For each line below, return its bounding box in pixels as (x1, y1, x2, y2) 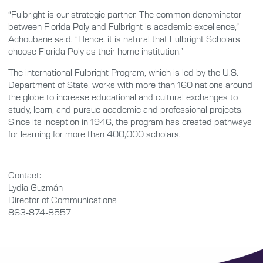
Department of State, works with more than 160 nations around (8, 79, 252, 90)
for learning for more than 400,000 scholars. (8, 128, 181, 139)
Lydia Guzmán (8, 182, 63, 193)
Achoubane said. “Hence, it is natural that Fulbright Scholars (8, 33, 240, 45)
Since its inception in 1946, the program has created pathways (8, 116, 252, 127)
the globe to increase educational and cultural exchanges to (8, 91, 238, 102)
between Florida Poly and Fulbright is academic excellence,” (8, 21, 239, 32)
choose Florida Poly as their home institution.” (8, 46, 183, 57)
